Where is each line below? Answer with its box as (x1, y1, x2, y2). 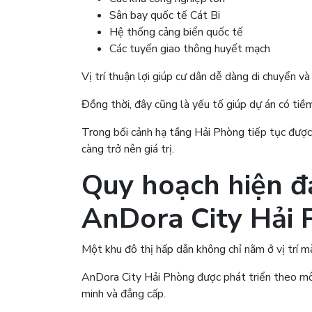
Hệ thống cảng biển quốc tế (109, 24, 243, 40)
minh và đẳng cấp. (81, 286, 166, 302)
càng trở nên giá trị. (81, 141, 174, 157)
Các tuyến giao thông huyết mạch (109, 40, 270, 56)
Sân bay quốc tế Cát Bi (109, 7, 220, 23)
